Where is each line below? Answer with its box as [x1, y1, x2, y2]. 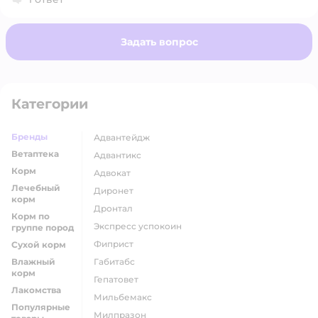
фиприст [102, 238, 133, 250]
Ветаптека [11, 148, 59, 160]
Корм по [11, 211, 50, 222]
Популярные [11, 302, 70, 313]
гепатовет [97, 274, 138, 285]
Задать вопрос [120, 35, 198, 49]
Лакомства [11, 285, 61, 296]
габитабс [99, 256, 135, 268]
